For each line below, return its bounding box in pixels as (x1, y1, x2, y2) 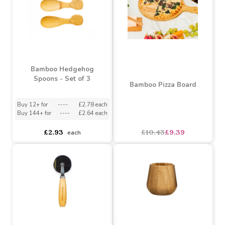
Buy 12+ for (18, 118, 51, 127)
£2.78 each (82, 118, 113, 127)
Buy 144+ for (18, 127, 54, 135)
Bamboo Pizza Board (136, 96, 207, 106)
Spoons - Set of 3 (35, 90, 95, 100)
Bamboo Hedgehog (32, 80, 99, 90)
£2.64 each (82, 127, 113, 135)
